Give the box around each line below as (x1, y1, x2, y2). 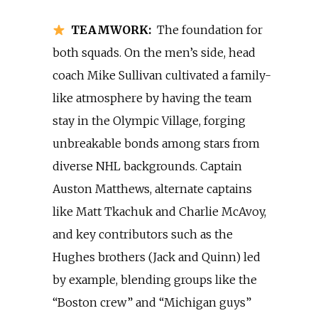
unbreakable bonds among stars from (53, 136, 260, 150)
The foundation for (157, 23, 263, 37)
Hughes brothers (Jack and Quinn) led (53, 250, 261, 264)
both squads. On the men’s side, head (53, 45, 256, 60)
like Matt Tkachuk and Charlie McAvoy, (53, 204, 266, 219)
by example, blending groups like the (53, 273, 257, 287)
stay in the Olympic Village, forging (53, 114, 246, 128)
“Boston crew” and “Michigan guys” (53, 295, 251, 309)
